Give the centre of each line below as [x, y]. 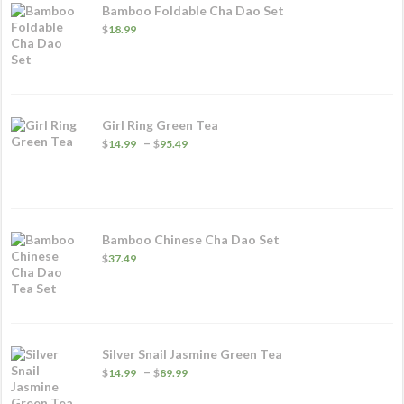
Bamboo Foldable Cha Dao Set [193, 10]
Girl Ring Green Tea [161, 124]
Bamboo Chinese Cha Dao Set [191, 239]
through [216, 188]
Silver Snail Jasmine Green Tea [193, 353]
